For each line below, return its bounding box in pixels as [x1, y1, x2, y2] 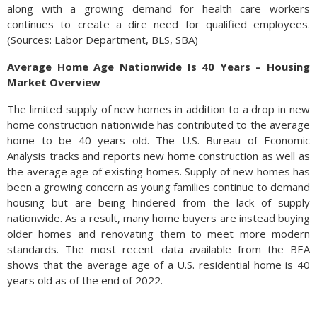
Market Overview [7, 75, 100, 89]
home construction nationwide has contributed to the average [7, 117, 310, 132]
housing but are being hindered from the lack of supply [7, 195, 310, 209]
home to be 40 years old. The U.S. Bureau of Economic [7, 133, 310, 147]
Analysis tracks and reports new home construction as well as [7, 149, 310, 163]
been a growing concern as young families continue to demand [7, 180, 310, 194]
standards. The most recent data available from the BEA [7, 242, 310, 256]
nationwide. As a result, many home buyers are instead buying [7, 211, 310, 225]
